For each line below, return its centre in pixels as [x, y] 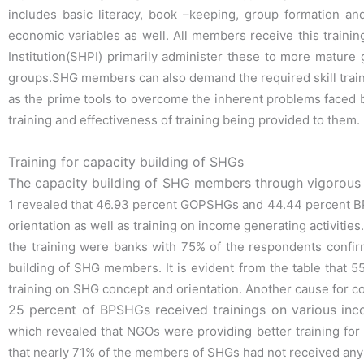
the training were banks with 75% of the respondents [167, 246]
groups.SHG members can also [99, 78]
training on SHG [55, 288]
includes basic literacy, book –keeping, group [146, 15]
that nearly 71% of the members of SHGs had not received [175, 352]
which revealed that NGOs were [103, 331]
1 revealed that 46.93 [71, 204]
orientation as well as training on [104, 225]
